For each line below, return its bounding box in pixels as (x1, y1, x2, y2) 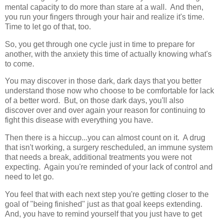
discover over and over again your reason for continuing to (5, 106, 205, 115)
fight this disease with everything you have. (5, 116, 153, 125)
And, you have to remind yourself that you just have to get (5, 210, 202, 218)
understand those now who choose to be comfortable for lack (5, 87, 214, 95)
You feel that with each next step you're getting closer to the (5, 190, 209, 198)
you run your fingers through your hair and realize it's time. (5, 12, 206, 21)
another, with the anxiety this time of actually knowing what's (5, 49, 212, 58)
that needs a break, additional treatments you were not (5, 153, 192, 162)
